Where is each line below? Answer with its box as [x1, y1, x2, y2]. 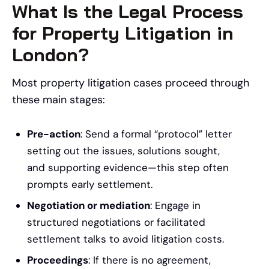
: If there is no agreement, [88, 253, 211, 267]
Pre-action [27, 127, 80, 141]
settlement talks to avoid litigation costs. [27, 232, 224, 246]
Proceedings [27, 253, 88, 267]
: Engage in [150, 198, 201, 212]
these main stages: [12, 92, 105, 107]
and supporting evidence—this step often [27, 160, 229, 174]
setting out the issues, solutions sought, [27, 144, 220, 157]
